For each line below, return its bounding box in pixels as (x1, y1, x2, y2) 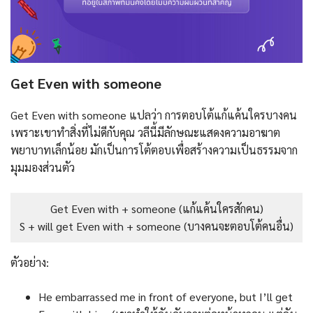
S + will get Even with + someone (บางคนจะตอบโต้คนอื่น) (20, 219, 293, 234)
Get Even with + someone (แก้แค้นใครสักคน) (50, 201, 263, 217)
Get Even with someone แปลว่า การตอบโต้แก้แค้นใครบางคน (10, 108, 297, 123)
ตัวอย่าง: (10, 255, 49, 270)
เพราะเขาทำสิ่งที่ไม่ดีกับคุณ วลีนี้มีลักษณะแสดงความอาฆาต (10, 125, 280, 140)
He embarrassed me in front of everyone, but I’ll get (38, 289, 293, 305)
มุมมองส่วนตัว (10, 160, 78, 175)
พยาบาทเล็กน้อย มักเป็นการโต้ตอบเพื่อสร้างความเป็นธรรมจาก (10, 143, 298, 158)
